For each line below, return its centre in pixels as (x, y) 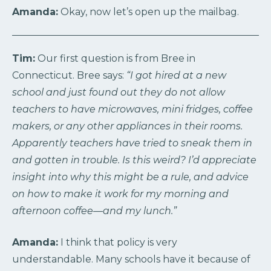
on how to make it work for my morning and (120, 194)
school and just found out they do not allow (119, 93)
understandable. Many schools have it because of (131, 260)
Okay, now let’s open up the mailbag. (149, 12)
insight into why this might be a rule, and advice (130, 177)
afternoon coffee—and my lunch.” (94, 211)
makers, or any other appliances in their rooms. (127, 126)
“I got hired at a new (176, 76)
